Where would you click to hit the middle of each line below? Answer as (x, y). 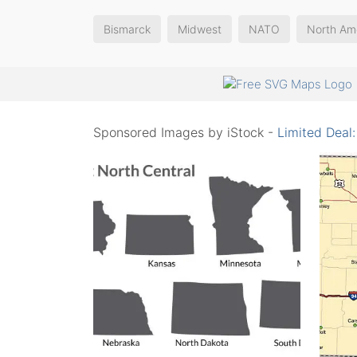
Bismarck (127, 29)
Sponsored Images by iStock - (185, 132)
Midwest (200, 29)
